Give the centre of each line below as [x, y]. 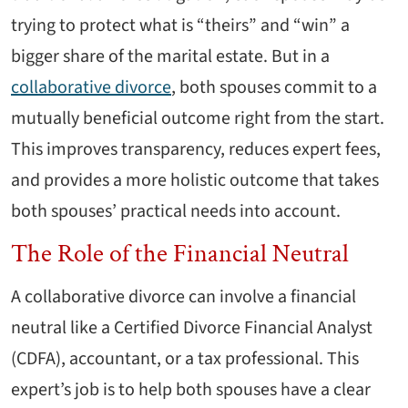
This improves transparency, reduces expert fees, [196, 150]
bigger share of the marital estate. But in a [170, 57]
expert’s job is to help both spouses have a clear [191, 390]
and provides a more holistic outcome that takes [195, 181]
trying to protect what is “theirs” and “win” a [180, 26]
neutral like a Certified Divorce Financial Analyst [192, 328]
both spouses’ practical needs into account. [176, 212]
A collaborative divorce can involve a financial [184, 297]
